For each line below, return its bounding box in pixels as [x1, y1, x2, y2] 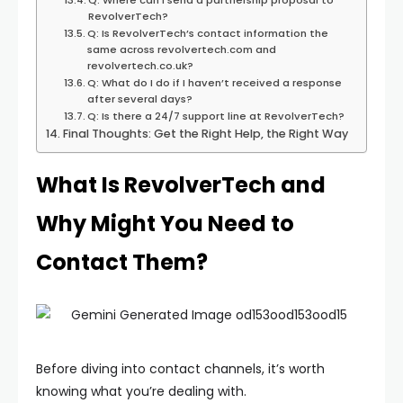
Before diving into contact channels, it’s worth [36, 360, 325, 378]
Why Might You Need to [36, 209, 294, 238]
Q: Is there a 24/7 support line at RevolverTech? [87, 109, 345, 123]
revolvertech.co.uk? [87, 58, 194, 73]
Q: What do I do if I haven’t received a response [87, 76, 343, 90]
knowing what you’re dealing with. [36, 382, 246, 400]
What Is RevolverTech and [36, 170, 326, 200]
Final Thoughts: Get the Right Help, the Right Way [62, 126, 348, 141]
